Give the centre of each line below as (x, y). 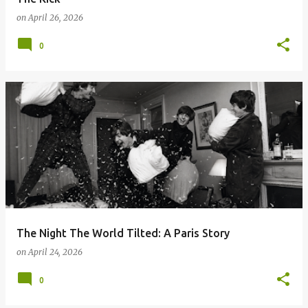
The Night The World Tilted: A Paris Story (123, 233)
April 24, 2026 (55, 252)
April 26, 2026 (56, 18)
